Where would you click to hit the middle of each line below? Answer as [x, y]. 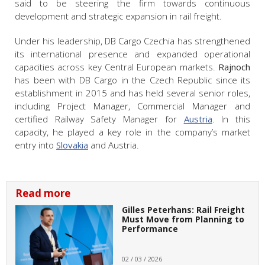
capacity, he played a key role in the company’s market [132, 132]
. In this [231, 119]
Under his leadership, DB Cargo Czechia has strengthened [132, 41]
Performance [150, 229]
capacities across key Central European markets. [117, 67]
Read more [43, 193]
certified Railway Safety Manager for [99, 119]
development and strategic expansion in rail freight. [118, 16]
